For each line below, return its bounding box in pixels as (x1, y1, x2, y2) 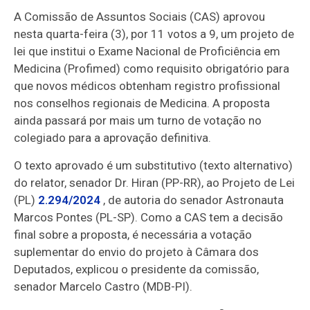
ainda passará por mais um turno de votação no (14, 113, 262, 128)
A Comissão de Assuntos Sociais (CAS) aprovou (14, 10, 266, 24)
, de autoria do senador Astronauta (100, 193, 284, 208)
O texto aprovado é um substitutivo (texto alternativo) (14, 158, 293, 173)
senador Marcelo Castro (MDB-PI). (14, 280, 193, 294)
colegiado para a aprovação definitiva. (14, 131, 212, 145)
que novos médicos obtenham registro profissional (14, 79, 281, 93)
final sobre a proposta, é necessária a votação (14, 228, 253, 242)
